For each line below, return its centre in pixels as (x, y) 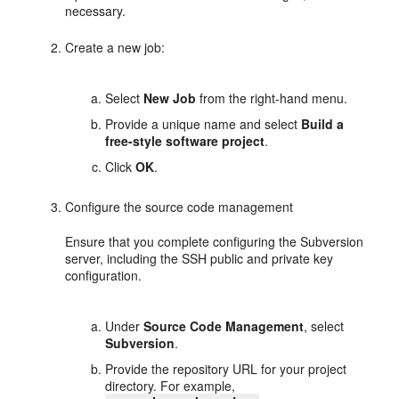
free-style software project (185, 141)
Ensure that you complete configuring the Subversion (215, 241)
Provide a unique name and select (204, 124)
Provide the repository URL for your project (226, 369)
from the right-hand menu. (272, 98)
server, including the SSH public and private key (199, 258)
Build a (323, 124)
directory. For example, (171, 386)
